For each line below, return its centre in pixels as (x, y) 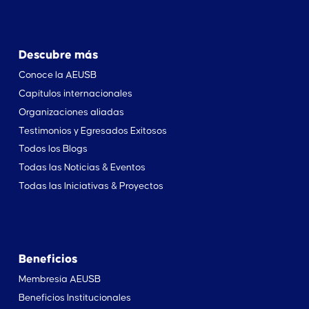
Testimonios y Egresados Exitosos (92, 131)
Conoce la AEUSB (57, 75)
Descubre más (58, 55)
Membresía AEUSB (59, 279)
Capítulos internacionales (75, 93)
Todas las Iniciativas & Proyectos (91, 187)
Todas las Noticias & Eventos (82, 168)
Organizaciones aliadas (71, 112)
